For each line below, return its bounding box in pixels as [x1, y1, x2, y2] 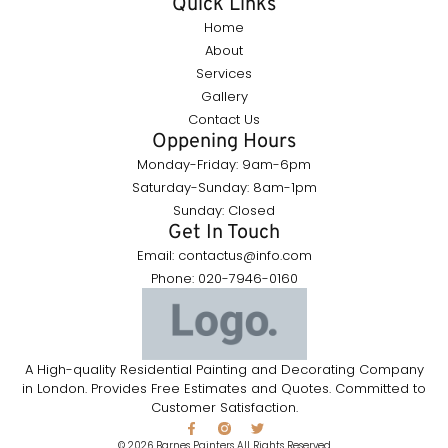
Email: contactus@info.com [136, 245, 312, 265]
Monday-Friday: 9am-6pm [137, 154, 311, 174]
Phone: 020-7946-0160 [150, 268, 298, 288]
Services [196, 63, 252, 83]
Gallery [200, 86, 248, 106]
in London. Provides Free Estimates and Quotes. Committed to [22, 378, 426, 398]
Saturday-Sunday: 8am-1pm [131, 177, 317, 197]
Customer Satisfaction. [150, 397, 298, 417]
